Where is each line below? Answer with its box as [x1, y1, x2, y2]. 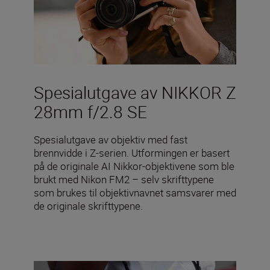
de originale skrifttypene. [34, 199, 143, 213]
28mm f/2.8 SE [34, 100, 147, 124]
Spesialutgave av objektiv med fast [34, 133, 187, 147]
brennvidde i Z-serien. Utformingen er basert [34, 146, 230, 160]
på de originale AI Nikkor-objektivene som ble [34, 159, 234, 174]
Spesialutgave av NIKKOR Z [34, 81, 236, 104]
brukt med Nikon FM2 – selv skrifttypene [34, 172, 214, 187]
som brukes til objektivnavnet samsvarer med [34, 186, 236, 200]
